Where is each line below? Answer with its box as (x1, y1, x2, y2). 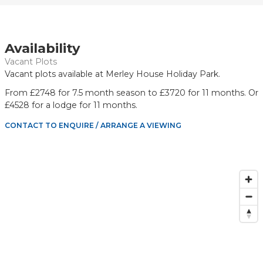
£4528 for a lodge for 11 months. (4, 100, 137, 111)
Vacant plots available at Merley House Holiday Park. (4, 69, 220, 80)
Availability (4, 40, 80, 57)
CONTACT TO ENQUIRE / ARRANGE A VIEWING (4, 121, 181, 130)
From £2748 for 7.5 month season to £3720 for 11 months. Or (4, 87, 258, 99)
